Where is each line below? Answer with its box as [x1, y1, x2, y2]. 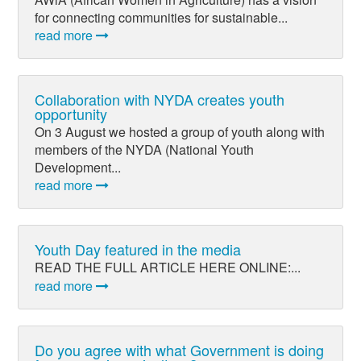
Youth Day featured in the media [35, 239, 241, 260]
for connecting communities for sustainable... [35, 7, 288, 27]
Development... [35, 157, 121, 176]
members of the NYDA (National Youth [35, 139, 254, 159]
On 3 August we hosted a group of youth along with [35, 122, 325, 141]
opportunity [35, 102, 107, 124]
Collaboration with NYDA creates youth [35, 88, 284, 110]
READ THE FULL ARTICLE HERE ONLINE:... [35, 258, 301, 277]
